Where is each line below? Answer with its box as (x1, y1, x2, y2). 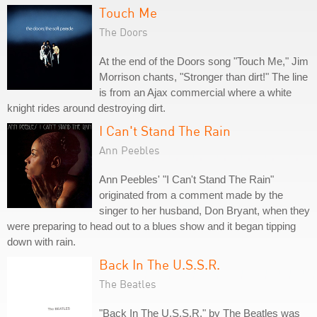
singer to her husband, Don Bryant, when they (99, 204, 310, 217)
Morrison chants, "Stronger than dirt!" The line (99, 71, 308, 83)
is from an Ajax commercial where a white (99, 86, 292, 98)
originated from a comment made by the (99, 189, 283, 201)
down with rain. (7, 236, 76, 248)
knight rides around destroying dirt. (7, 102, 166, 114)
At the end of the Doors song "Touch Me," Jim (99, 55, 309, 67)
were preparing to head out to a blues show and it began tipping (7, 220, 296, 232)
